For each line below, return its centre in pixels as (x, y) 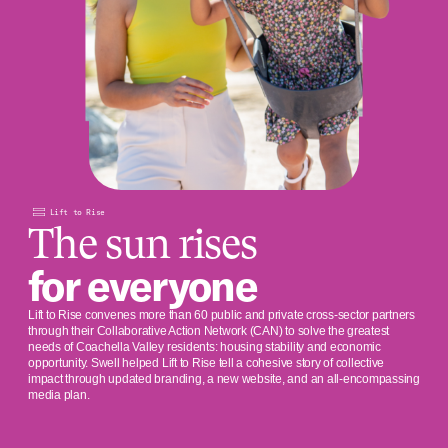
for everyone (142, 286)
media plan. (59, 395)
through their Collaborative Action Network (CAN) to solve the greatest (209, 331)
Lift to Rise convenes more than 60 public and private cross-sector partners (222, 315)
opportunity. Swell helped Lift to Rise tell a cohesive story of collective (206, 363)
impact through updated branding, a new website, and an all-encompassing (224, 379)
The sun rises (142, 244)
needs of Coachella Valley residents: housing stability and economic (204, 347)
